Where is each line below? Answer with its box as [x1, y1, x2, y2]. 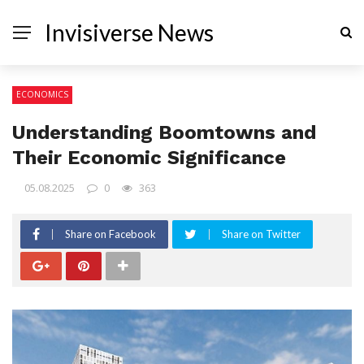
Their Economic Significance [12, 146, 286, 169]
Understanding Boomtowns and [12, 121, 316, 144]
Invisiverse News [45, 19, 214, 46]
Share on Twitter [222, 227, 301, 240]
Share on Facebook [65, 227, 156, 240]
